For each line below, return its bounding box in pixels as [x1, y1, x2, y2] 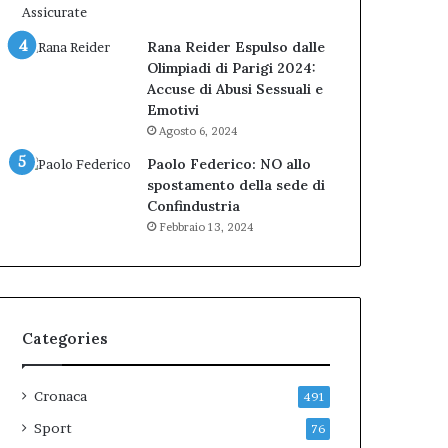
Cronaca [34, 388, 88, 404]
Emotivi [147, 101, 200, 119]
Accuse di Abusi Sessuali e [147, 80, 324, 98]
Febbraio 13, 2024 [159, 220, 254, 234]
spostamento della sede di [147, 176, 326, 194]
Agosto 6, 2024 [159, 124, 238, 138]
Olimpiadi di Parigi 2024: [147, 59, 317, 77]
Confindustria [147, 197, 241, 215]
